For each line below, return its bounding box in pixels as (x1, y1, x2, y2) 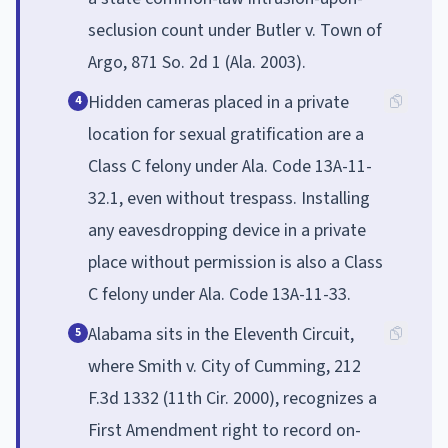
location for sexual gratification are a (88, 121, 364, 147)
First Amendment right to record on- (88, 417, 361, 443)
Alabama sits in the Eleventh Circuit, (88, 321, 354, 347)
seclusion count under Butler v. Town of (88, 17, 382, 43)
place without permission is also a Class (88, 249, 383, 275)
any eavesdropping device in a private (88, 217, 366, 243)
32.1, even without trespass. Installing (88, 185, 370, 211)
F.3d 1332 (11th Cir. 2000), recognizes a (88, 385, 377, 411)
